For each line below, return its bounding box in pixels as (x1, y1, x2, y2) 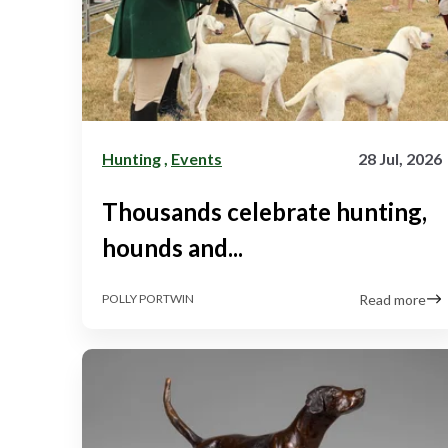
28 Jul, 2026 (358, 148, 442, 168)
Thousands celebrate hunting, (102, 196, 427, 226)
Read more (359, 290, 426, 308)
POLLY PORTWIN (102, 291, 194, 307)
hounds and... (102, 232, 243, 262)
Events (171, 148, 222, 168)
